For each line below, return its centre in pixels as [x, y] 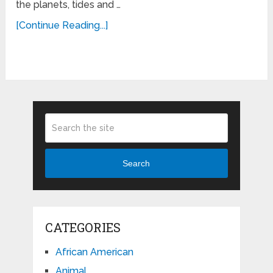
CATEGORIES [83, 227]
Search [136, 164]
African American [94, 252]
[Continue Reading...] [62, 25]
